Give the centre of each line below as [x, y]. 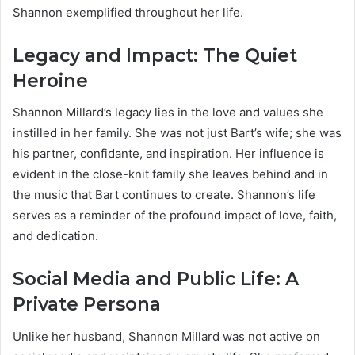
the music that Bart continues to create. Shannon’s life [164, 195]
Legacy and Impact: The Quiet [155, 55]
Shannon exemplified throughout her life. [128, 12]
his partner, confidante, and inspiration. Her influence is [168, 154]
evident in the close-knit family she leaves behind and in [170, 174]
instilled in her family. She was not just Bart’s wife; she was [177, 133]
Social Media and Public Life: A [156, 279]
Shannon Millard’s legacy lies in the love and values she [168, 113]
